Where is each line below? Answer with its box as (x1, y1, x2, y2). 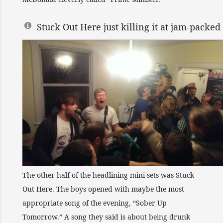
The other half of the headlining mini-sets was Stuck (22, 170, 194, 180)
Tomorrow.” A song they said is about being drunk (22, 212, 190, 222)
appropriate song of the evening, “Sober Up (22, 198, 167, 208)
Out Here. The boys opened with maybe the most (22, 184, 184, 194)
